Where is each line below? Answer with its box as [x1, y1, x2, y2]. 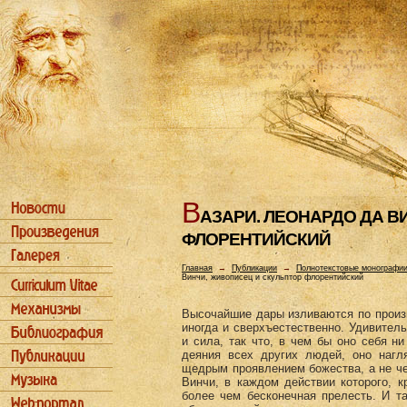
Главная [182, 263, 213, 273]
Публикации [232, 263, 277, 273]
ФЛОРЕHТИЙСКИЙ [182, 230, 331, 249]
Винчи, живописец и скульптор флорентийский [182, 273, 363, 282]
